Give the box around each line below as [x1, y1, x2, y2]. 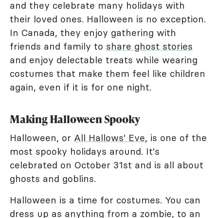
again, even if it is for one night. [10, 81, 151, 93]
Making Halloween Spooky [10, 111, 140, 127]
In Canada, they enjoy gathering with [10, 26, 176, 38]
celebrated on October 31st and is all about [10, 159, 203, 171]
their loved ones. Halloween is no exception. [10, 13, 206, 25]
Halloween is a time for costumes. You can [10, 194, 200, 206]
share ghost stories [106, 40, 193, 52]
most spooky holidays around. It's [10, 145, 160, 157]
